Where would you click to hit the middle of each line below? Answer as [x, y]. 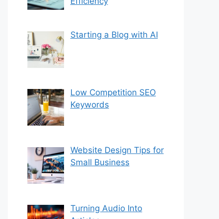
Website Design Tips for [117, 150]
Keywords [89, 105]
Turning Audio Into [106, 208]
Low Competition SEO [113, 93]
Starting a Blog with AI [114, 34]
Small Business [100, 163]
